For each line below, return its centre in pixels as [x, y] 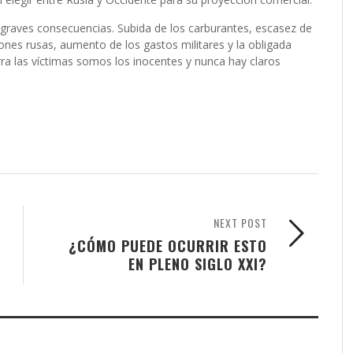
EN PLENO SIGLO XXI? [198, 264]
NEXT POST [240, 223]
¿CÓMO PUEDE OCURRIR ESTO [168, 245]
